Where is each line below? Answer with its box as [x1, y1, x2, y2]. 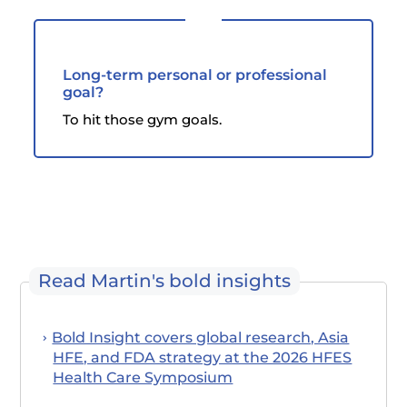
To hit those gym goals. [63, 110, 223, 128]
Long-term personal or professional [63, 65, 328, 84]
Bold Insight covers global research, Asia [52, 328, 350, 346]
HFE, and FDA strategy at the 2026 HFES [53, 348, 352, 366]
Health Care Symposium [53, 368, 233, 386]
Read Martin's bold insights [38, 269, 292, 292]
